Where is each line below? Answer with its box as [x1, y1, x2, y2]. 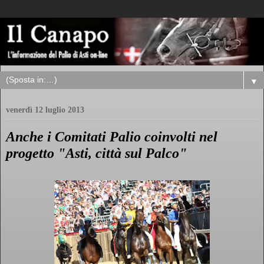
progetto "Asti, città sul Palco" [6, 145, 187, 161]
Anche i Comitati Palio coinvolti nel [6, 128, 217, 145]
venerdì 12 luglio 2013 [6, 105, 84, 115]
